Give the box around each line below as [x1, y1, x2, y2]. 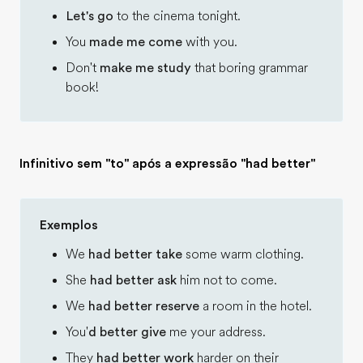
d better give [88, 325, 166, 340]
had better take [88, 247, 182, 262]
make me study [100, 61, 191, 75]
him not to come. [177, 273, 277, 288]
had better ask [87, 273, 177, 288]
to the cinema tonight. [113, 9, 241, 23]
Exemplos [40, 218, 98, 233]
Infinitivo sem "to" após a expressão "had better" [19, 156, 315, 171]
